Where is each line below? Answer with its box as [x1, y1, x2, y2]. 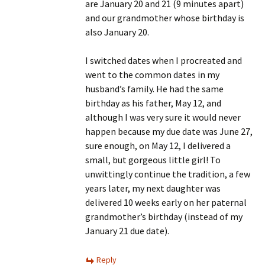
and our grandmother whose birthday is [85, 12, 244, 24]
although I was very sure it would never [85, 111, 241, 123]
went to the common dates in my [85, 69, 219, 80]
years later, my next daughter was [85, 182, 221, 194]
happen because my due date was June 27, [85, 125, 253, 137]
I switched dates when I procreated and [85, 54, 242, 66]
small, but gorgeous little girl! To [85, 154, 221, 166]
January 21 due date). [85, 225, 169, 237]
